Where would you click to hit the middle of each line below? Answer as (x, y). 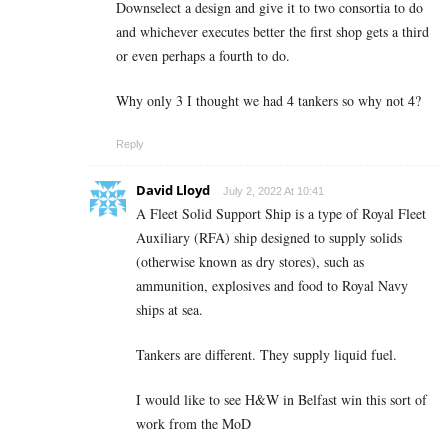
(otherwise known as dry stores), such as (250, 262)
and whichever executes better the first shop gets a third (272, 32)
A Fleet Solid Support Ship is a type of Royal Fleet (281, 214)
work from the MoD (193, 424)
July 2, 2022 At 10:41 (273, 191)
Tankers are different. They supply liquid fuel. (266, 355)
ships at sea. (169, 310)
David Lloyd (173, 190)
